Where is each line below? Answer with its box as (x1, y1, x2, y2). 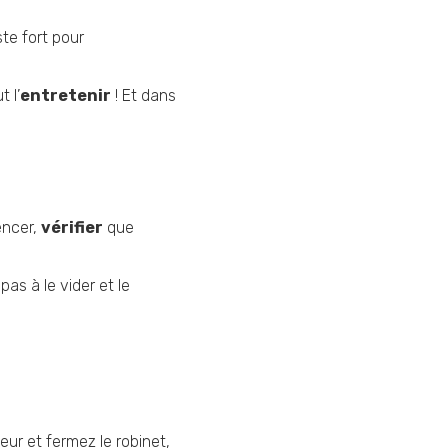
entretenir (20, 86, 111, 105)
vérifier (41, 218, 103, 237)
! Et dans (111, 86, 176, 105)
